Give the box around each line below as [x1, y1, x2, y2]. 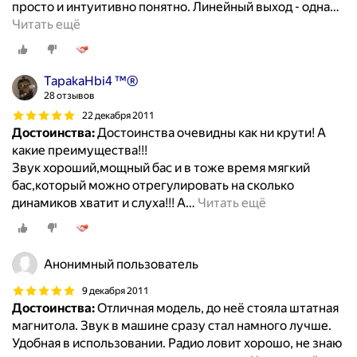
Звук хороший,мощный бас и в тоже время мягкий [12, 160, 310, 176]
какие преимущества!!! [12, 143, 147, 159]
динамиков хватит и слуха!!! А [12, 195, 186, 211]
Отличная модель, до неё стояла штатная [95, 300, 339, 316]
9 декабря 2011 [82, 284, 149, 296]
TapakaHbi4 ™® [44, 73, 138, 89]
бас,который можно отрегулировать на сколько [12, 178, 294, 194]
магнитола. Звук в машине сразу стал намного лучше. [12, 318, 331, 334]
